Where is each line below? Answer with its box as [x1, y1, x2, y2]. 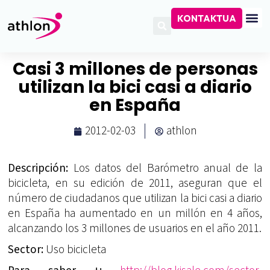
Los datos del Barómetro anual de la [68, 160, 262, 177]
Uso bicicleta [43, 241, 107, 259]
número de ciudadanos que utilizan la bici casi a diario [8, 190, 262, 207]
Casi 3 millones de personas [12, 57, 258, 81]
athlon [166, 122, 197, 140]
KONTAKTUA [177, 13, 236, 25]
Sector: [8, 241, 44, 259]
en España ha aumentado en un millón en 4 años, [8, 205, 262, 222]
